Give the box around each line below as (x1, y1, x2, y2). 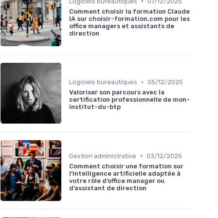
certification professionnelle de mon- (69, 96, 190, 104)
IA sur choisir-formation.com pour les (69, 15, 190, 22)
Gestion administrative (69, 152, 136, 160)
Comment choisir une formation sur (69, 162, 183, 170)
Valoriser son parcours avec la (69, 89, 164, 96)
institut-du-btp (69, 103, 121, 111)
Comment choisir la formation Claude (69, 7, 190, 15)
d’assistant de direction (69, 184, 146, 192)
